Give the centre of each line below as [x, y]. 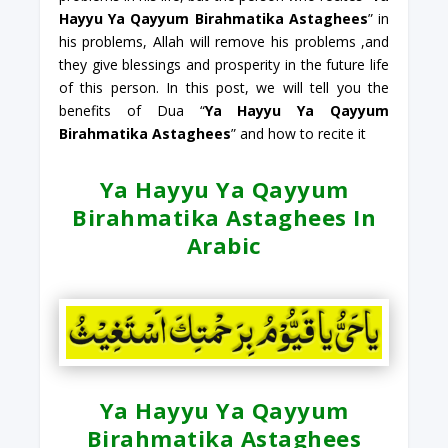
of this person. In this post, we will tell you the [224, 87]
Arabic [224, 244]
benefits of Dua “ [131, 110]
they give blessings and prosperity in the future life [224, 64]
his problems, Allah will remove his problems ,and [224, 41]
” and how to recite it [298, 133]
